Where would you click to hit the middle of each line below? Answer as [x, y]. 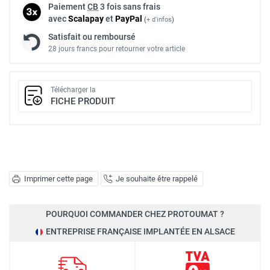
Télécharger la [73, 89]
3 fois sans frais [129, 6]
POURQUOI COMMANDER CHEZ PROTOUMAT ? [135, 214]
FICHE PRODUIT [83, 101]
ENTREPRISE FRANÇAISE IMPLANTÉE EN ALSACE [140, 231]
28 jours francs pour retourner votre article [117, 49]
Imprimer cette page [58, 179]
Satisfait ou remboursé [92, 36]
